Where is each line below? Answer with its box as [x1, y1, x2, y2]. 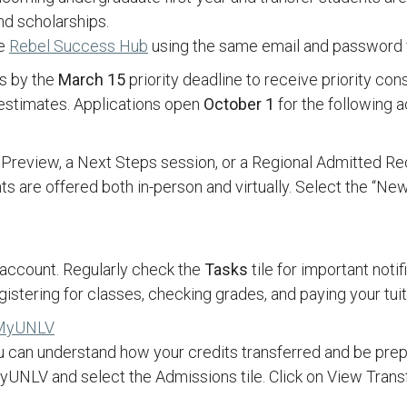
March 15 [58, 70, 125, 89]
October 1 [203, 94, 274, 114]
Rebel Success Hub [9, 36, 148, 55]
